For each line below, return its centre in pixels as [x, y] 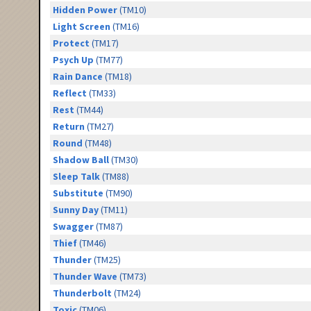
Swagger [73, 227]
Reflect [69, 93]
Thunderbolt [82, 293]
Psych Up [73, 60]
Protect [71, 43]
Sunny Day [75, 210]
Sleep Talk [76, 177]
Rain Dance [77, 77]
